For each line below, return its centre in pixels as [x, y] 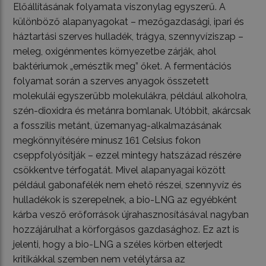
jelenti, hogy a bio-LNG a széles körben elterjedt [118, 245]
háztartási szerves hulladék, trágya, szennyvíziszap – [129, 37]
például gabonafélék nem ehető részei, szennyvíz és [128, 185]
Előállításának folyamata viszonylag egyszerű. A [120, 7]
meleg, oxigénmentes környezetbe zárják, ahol [115, 52]
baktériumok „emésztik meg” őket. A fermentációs [123, 66]
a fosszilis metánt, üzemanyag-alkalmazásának [118, 126]
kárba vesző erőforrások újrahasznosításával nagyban [131, 215]
